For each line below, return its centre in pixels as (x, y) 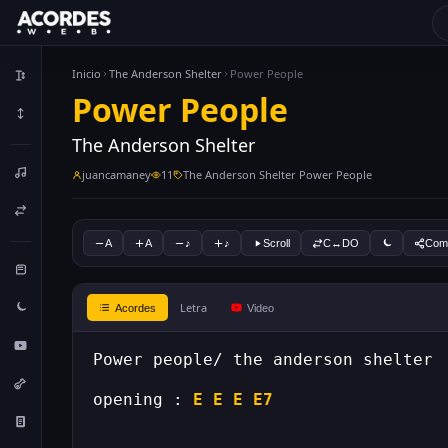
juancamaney (116, 174)
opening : (143, 399)
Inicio (86, 73)
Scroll (276, 243)
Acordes (135, 307)
